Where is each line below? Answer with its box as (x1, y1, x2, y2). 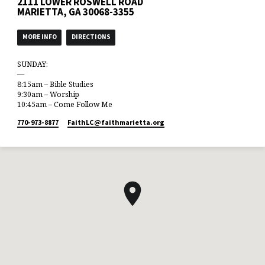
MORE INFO (22, 33, 57, 41)
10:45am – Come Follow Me (17, 99, 113, 109)
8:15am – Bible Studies (17, 79, 94, 89)
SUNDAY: (17, 59, 49, 69)
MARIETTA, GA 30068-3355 (17, 5, 135, 19)
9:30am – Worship (17, 89, 80, 99)
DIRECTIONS (71, 33, 111, 41)
